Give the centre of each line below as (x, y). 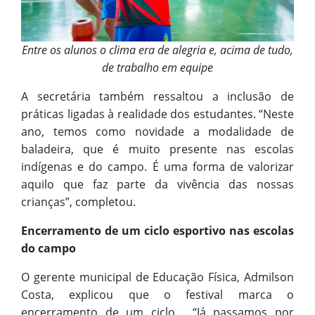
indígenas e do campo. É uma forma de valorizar (157, 167)
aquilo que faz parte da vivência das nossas (157, 185)
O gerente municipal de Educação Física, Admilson (157, 277)
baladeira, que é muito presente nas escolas (157, 149)
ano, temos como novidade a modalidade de (157, 132)
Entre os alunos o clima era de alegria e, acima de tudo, (157, 50)
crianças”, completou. (78, 202)
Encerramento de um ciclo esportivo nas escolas (157, 231)
